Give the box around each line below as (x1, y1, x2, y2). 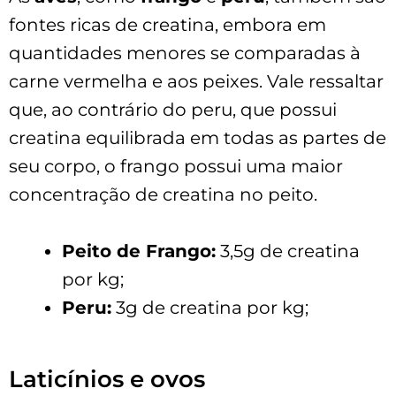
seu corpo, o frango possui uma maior (9, 155, 343, 177)
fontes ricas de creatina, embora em (9, 13, 326, 35)
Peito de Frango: (62, 240, 216, 262)
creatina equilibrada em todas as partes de (9, 126, 386, 148)
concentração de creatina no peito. (9, 183, 317, 205)
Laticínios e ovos (9, 364, 205, 393)
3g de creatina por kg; (111, 296, 308, 318)
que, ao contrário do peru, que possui (9, 98, 337, 120)
